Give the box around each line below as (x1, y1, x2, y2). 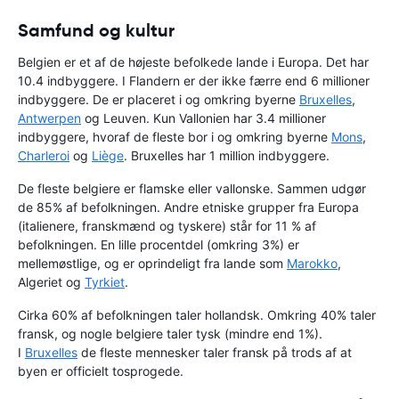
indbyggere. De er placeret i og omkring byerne (18, 92, 299, 108)
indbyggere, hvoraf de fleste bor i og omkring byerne (18, 129, 331, 145)
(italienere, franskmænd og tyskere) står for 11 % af (18, 218, 316, 234)
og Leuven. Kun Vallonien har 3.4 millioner (81, 110, 326, 126)
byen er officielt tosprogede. (18, 363, 183, 379)
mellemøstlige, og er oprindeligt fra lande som (18, 256, 287, 272)
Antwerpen (18, 110, 81, 126)
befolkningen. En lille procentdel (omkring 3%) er (18, 237, 299, 253)
